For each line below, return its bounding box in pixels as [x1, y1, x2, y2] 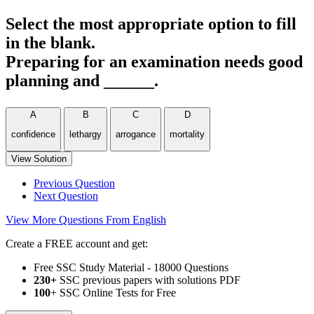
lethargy [69, 129, 102, 140]
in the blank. [6, 34, 95, 52]
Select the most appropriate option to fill [6, 15, 296, 33]
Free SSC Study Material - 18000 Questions [34, 261, 228, 273]
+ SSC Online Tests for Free [50, 286, 176, 299]
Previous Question [34, 177, 115, 189]
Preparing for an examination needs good [6, 53, 303, 71]
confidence [11, 129, 55, 140]
